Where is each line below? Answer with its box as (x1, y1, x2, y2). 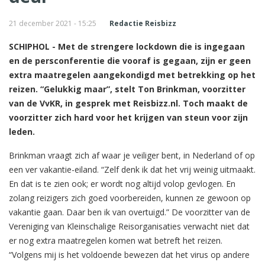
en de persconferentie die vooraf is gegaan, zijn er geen (9, 55, 251, 67)
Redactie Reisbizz (109, 18, 176, 29)
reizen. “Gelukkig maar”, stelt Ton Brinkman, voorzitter (9, 83, 245, 95)
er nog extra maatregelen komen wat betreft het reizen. (9, 235, 222, 247)
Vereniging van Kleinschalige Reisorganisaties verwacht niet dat (9, 221, 250, 232)
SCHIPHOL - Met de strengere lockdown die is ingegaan (9, 41, 245, 53)
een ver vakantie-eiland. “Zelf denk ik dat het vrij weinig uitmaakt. (9, 164, 256, 176)
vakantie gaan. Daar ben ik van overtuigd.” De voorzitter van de (9, 206, 250, 218)
